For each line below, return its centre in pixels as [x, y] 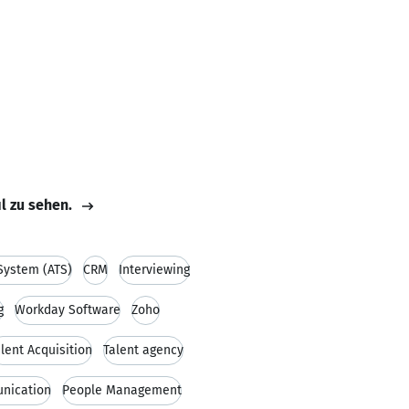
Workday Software [68, 310]
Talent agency [143, 350]
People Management [122, 390]
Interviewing [154, 270]
